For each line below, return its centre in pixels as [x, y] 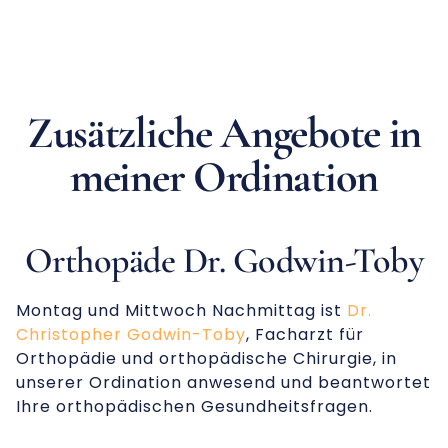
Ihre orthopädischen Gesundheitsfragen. [194, 407]
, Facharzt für [305, 335]
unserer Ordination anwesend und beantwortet [223, 383]
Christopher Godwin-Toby [131, 335]
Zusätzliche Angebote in [224, 133]
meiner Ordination [224, 177]
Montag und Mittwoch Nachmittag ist [181, 311]
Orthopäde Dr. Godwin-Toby [224, 261]
